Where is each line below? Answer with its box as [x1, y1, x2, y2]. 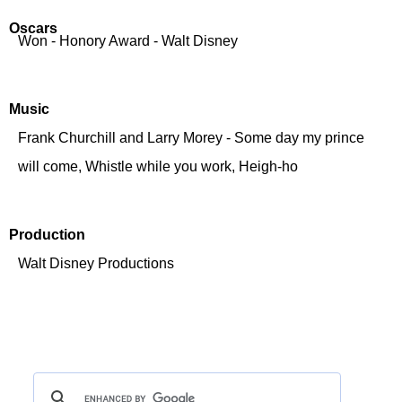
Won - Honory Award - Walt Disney [18, 33, 238, 48]
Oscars [9, 21, 57, 36]
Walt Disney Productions [18, 256, 174, 271]
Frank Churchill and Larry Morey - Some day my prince [18, 130, 364, 145]
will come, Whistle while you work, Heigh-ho [18, 159, 298, 174]
